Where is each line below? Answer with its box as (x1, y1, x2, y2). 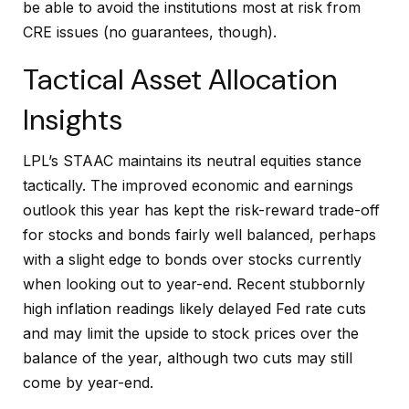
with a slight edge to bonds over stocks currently (23, 249, 362, 268)
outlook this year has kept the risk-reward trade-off (23, 200, 380, 219)
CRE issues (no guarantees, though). (23, 23, 277, 42)
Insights (23, 100, 122, 140)
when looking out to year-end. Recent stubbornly (23, 274, 365, 293)
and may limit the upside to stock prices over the (23, 323, 359, 342)
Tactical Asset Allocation (23, 60, 337, 100)
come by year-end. (23, 372, 153, 392)
